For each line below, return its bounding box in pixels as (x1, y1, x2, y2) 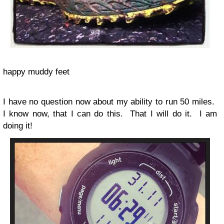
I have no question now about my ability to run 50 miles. (3, 97, 217, 106)
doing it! (3, 121, 32, 130)
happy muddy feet (3, 67, 69, 76)
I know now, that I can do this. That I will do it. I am (3, 109, 217, 118)
